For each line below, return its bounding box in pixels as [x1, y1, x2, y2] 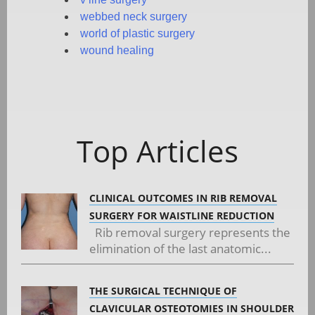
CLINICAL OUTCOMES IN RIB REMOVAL [89, 191, 277, 205]
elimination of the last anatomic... [89, 240, 271, 257]
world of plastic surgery [80, 27, 195, 39]
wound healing [80, 44, 154, 56]
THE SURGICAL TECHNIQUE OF [89, 283, 237, 297]
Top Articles [77, 130, 238, 171]
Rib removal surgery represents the [89, 224, 290, 240]
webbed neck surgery [80, 10, 187, 22]
